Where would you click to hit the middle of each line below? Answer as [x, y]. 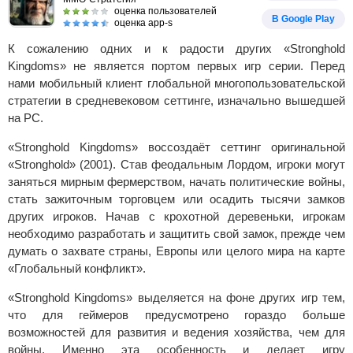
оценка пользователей [165, 11]
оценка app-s [143, 23]
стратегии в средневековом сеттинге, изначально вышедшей [176, 100]
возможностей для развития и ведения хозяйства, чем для [176, 332]
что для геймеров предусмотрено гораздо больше [176, 315]
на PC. [26, 118]
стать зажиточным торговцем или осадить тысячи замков [176, 199]
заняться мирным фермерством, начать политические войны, [176, 182]
